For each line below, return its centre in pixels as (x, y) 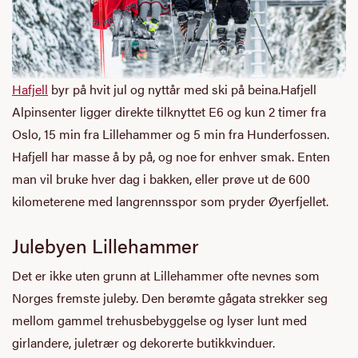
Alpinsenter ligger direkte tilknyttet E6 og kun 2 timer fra (169, 111)
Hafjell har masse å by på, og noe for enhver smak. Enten (171, 156)
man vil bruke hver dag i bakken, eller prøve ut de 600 (161, 178)
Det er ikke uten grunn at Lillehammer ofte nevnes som (166, 275)
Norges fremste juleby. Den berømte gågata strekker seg (170, 297)
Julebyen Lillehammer (105, 245)
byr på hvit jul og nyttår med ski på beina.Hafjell (182, 89)
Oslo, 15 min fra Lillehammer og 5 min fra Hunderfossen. (171, 133)
